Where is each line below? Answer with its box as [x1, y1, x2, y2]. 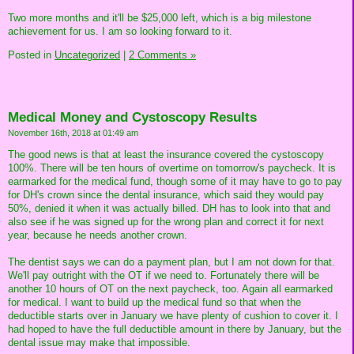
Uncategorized [55, 48, 120, 61]
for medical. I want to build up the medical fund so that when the [8, 296, 301, 308]
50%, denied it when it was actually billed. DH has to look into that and [8, 201, 330, 214]
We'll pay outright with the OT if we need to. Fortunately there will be [8, 269, 319, 281]
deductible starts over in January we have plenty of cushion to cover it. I [8, 309, 338, 322]
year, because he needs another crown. [8, 228, 187, 241]
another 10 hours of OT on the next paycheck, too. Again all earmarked [8, 282, 333, 295]
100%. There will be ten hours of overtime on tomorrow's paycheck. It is [8, 161, 336, 174]
